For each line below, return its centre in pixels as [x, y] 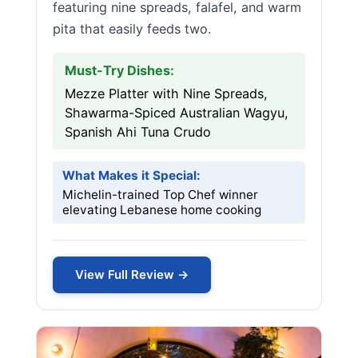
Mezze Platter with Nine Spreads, [166, 93]
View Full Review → [132, 274]
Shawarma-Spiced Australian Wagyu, [177, 113]
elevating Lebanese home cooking [162, 210]
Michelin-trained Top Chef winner [160, 195]
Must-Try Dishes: [119, 70]
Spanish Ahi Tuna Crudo [138, 132]
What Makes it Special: [131, 175]
